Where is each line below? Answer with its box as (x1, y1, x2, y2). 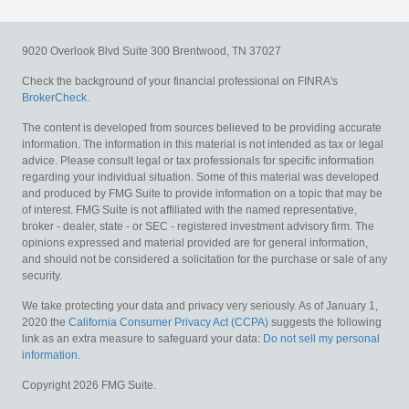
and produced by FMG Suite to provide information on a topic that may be (22, 186, 383, 200)
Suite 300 (122, 44, 173, 58)
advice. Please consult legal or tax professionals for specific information (22, 153, 374, 167)
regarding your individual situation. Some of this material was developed (22, 170, 379, 184)
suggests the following (268, 315, 382, 329)
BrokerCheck (22, 90, 87, 104)
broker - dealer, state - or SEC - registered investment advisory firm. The (22, 219, 374, 233)
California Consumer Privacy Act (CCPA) (68, 315, 268, 329)
